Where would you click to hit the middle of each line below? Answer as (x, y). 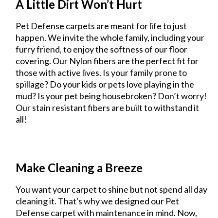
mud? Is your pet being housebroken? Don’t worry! (111, 96)
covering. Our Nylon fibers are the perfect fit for (107, 61)
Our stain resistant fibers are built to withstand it (108, 107)
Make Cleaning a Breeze (79, 167)
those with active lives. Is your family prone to (101, 72)
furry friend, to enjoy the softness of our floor (102, 49)
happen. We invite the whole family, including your (110, 37)
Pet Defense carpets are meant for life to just (101, 26)
